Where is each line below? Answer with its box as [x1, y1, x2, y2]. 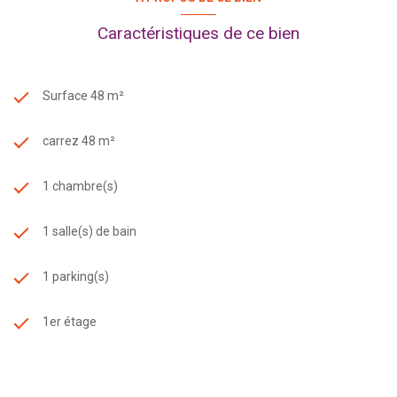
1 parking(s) [43, 269, 109, 284]
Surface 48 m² [43, 88, 124, 103]
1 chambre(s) [43, 178, 118, 193]
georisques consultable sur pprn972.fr [14, 2, 226, 17]
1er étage [43, 314, 97, 329]
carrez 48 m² [43, 133, 115, 148]
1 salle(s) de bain [43, 223, 136, 238]
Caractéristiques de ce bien [97, 22, 300, 43]
